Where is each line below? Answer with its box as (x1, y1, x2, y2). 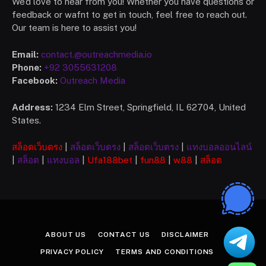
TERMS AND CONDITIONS (115, 248, 214, 256)
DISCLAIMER (161, 230, 209, 239)
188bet (103, 155, 132, 166)
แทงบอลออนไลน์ (186, 142, 252, 153)
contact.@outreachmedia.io (41, 49, 152, 59)
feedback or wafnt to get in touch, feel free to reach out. (12, 9, 247, 20)
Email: (12, 49, 39, 59)
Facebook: (12, 75, 58, 85)
